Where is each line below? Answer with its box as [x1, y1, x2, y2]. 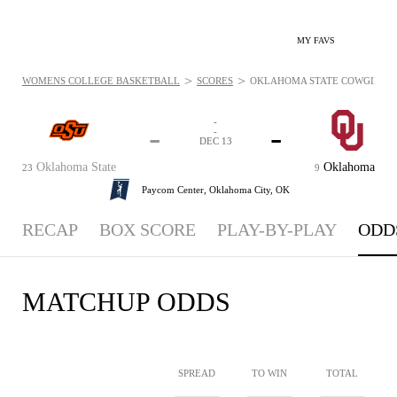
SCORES [197, 75, 233, 86]
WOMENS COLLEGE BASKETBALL [22, 75, 180, 86]
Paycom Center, [141, 183, 209, 195]
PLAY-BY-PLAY [217, 220, 337, 239]
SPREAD [178, 368, 215, 378]
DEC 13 [198, 136, 232, 146]
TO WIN [252, 368, 287, 378]
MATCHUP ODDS [22, 287, 230, 316]
